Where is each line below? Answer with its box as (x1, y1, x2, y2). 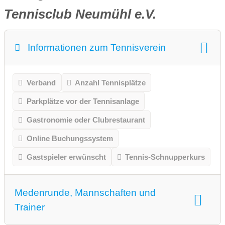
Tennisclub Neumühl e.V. (4, 7, 156, 22)
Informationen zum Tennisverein (27, 42, 166, 53)
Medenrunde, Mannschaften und (15, 187, 156, 198)
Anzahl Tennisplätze (75, 78, 146, 87)
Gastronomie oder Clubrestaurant (26, 116, 145, 125)
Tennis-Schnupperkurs (125, 153, 205, 162)
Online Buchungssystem (26, 134, 113, 143)
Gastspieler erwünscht (26, 153, 106, 162)
